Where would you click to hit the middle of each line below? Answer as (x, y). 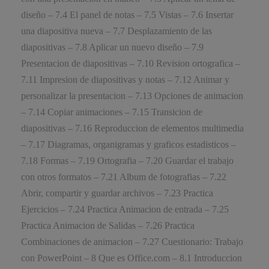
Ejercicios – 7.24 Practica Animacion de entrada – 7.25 (125, 209)
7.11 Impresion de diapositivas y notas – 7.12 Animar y (125, 80)
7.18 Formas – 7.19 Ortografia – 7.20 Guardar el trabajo (127, 161)
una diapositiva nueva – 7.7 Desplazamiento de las (116, 31)
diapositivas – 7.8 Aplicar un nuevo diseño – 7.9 (112, 47)
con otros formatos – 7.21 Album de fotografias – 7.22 (124, 177)
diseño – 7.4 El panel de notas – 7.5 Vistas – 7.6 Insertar (127, 15)
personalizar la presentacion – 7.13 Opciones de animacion (132, 96)
